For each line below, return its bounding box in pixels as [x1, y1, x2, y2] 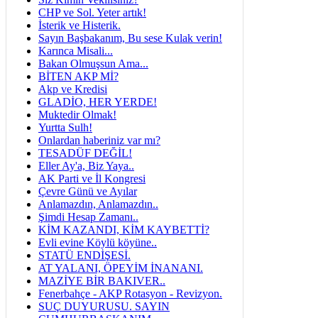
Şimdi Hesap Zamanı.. [38, 211, 138, 223]
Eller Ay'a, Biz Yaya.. [38, 160, 134, 172]
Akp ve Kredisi [38, 83, 107, 95]
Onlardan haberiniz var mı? [38, 134, 160, 146]
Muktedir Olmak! [38, 109, 116, 121]
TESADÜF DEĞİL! [38, 147, 132, 159]
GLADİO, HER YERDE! [38, 96, 157, 108]
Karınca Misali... [38, 45, 113, 57]
